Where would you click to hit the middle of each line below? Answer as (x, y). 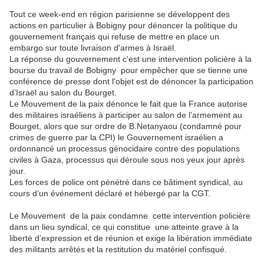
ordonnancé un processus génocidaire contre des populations (125, 149)
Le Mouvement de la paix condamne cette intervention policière (130, 216)
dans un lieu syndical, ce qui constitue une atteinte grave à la (124, 227)
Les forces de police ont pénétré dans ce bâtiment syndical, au (126, 182)
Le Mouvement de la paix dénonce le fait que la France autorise (128, 104)
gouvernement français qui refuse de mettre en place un (114, 37)
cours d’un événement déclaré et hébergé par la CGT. (110, 194)
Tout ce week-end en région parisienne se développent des (120, 14)
